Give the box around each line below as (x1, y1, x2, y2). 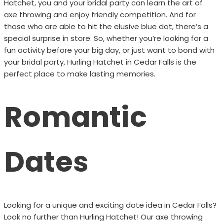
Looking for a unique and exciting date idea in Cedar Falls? (3, 199, 217, 210)
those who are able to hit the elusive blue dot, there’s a (3, 21, 208, 32)
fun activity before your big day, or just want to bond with (3, 44, 215, 55)
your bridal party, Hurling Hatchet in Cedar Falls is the (3, 56, 196, 67)
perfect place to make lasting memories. (3, 68, 155, 79)
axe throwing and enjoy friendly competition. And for (3, 9, 196, 20)
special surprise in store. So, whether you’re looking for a (3, 33, 208, 43)
